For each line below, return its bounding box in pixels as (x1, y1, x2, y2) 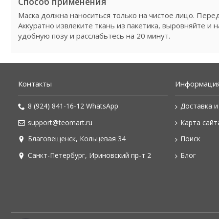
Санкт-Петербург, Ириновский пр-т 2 (28, 151, 151, 160)
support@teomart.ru (28, 117, 92, 127)
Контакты (18, 78, 52, 88)
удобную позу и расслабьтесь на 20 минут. (18, 30, 170, 41)
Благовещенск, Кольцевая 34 (28, 134, 126, 144)
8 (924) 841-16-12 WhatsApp (28, 101, 118, 110)
